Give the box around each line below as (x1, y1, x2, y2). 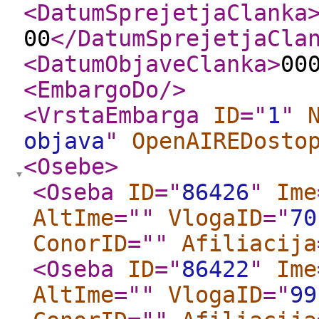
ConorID (33, 231, 127, 256)
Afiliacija (182, 231, 317, 256)
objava (23, 128, 105, 154)
